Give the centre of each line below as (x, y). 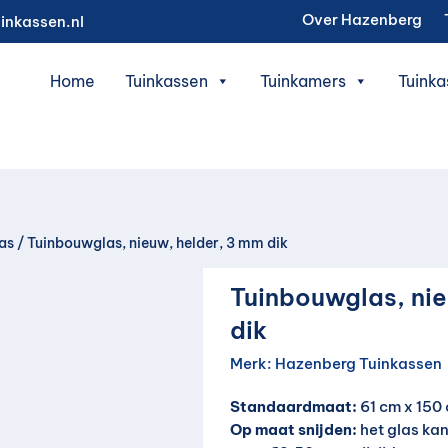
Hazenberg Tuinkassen (359, 364)
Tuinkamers (302, 80)
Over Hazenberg (362, 20)
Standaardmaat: (294, 407)
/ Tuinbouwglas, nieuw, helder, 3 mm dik (151, 242)
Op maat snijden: (294, 430)
